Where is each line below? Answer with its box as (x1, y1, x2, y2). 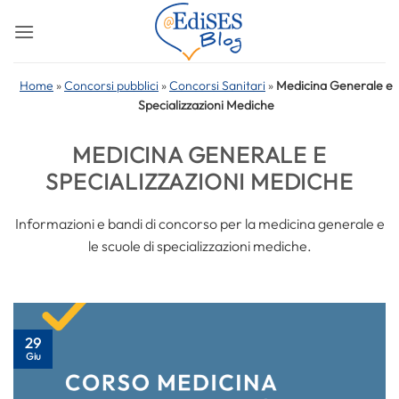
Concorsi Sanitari (169, 77, 265, 94)
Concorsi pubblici (64, 77, 159, 94)
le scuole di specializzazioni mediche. (87, 237, 312, 255)
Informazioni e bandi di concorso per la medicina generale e (14, 215, 385, 232)
